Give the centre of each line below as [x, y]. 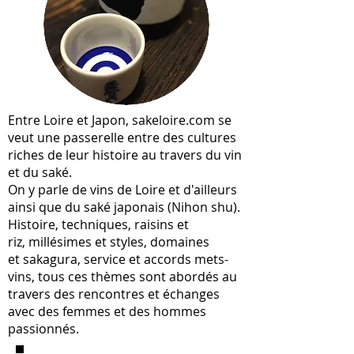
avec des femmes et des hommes [107, 311]
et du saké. [40, 172]
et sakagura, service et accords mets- [118, 259]
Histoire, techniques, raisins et [98, 224]
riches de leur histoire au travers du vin [125, 155]
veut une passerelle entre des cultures [122, 137]
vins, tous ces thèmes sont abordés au [122, 277]
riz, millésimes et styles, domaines [109, 242]
